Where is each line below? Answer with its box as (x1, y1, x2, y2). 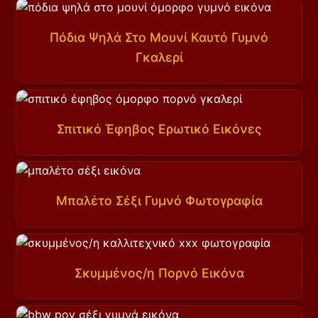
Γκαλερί (135, 49, 183, 65)
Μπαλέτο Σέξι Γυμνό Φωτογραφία (55, 193, 263, 209)
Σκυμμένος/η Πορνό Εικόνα (74, 265, 244, 280)
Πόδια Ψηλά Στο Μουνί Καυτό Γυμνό (50, 29, 268, 45)
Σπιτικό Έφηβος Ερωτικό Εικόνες (56, 121, 262, 137)
